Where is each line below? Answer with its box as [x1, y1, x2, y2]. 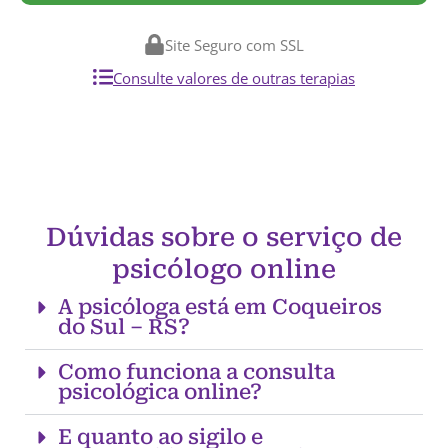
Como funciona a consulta [57, 360, 335, 385]
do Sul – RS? [57, 315, 190, 340]
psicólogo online [112, 254, 336, 285]
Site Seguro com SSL [165, 35, 304, 56]
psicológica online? [57, 380, 262, 405]
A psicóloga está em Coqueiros [57, 295, 382, 320]
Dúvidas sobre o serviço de [46, 222, 402, 253]
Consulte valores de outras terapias [113, 68, 355, 89]
